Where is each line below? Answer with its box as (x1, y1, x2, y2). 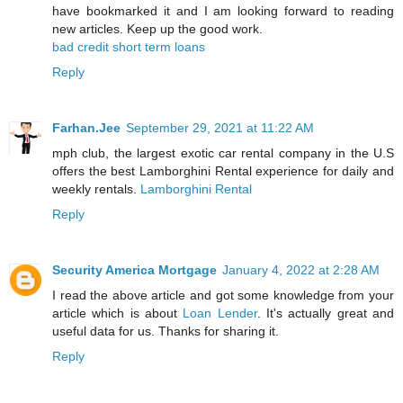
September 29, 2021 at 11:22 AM (126, 120, 314, 135)
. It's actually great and (256, 305, 395, 320)
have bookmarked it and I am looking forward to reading (52, 3, 394, 18)
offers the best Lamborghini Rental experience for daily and (52, 163, 394, 178)
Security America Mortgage (52, 262, 217, 277)
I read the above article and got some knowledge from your (52, 287, 394, 302)
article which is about (52, 305, 184, 320)
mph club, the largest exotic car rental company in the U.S (52, 145, 394, 160)
